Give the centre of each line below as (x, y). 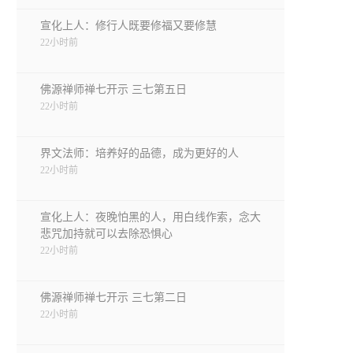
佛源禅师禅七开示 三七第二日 (113, 297)
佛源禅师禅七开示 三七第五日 (113, 89)
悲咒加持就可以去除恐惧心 (106, 234)
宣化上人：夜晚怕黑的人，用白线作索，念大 (150, 217)
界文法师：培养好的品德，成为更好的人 (139, 153)
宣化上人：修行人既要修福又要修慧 (128, 26)
